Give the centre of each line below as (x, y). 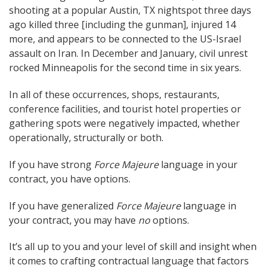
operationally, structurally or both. (86, 137)
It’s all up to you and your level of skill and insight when (133, 247)
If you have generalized (63, 205)
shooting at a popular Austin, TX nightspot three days (130, 10)
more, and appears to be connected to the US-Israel (125, 39)
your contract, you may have (74, 220)
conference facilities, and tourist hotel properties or (125, 109)
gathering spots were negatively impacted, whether (124, 123)
